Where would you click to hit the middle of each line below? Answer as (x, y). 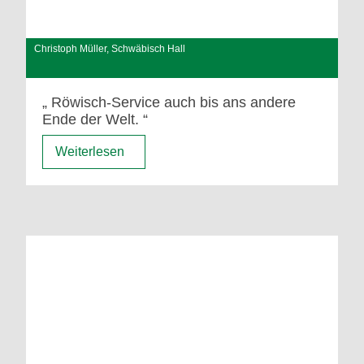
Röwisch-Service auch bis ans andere (173, 103)
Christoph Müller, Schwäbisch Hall (110, 49)
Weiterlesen (89, 152)
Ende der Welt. (90, 120)
